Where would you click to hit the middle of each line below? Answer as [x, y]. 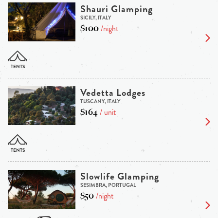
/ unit [107, 112]
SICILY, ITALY [95, 17]
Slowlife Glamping [119, 176]
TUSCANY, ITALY [100, 101]
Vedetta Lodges [113, 92]
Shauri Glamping [116, 9]
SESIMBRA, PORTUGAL [108, 185]
